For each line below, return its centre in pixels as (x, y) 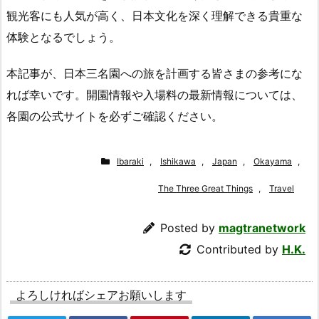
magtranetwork (262, 228)
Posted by (189, 228)
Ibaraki (130, 162)
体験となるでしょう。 (63, 37)
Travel (282, 189)
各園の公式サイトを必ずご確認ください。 (115, 116)
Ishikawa (178, 162)
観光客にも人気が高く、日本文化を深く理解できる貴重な (155, 16)
